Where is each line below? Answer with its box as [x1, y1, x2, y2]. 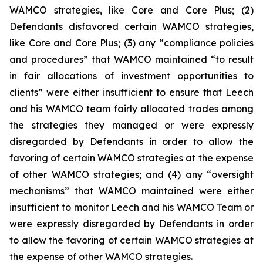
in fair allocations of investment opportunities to [9, 70, 254, 82]
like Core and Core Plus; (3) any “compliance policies [9, 37, 254, 49]
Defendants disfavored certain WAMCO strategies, [9, 21, 254, 32]
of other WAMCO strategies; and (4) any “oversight [9, 168, 254, 180]
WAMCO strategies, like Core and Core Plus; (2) [9, 4, 254, 16]
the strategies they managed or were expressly [9, 119, 254, 131]
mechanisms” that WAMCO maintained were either [9, 185, 254, 197]
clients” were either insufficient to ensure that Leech [9, 86, 254, 98]
